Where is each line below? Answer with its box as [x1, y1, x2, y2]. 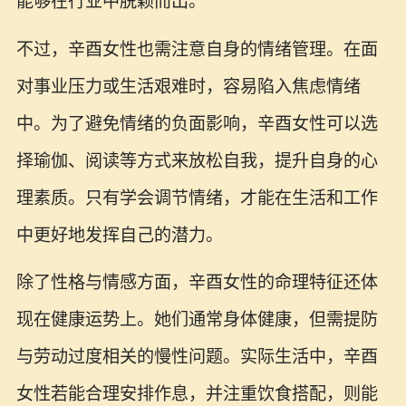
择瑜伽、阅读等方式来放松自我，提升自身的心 [15, 150, 378, 170]
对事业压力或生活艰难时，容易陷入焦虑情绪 [15, 76, 361, 96]
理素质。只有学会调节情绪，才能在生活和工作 [15, 188, 378, 208]
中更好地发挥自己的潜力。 [15, 225, 223, 245]
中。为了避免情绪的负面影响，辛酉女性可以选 [15, 113, 378, 133]
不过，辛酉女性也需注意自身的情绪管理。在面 [15, 39, 378, 59]
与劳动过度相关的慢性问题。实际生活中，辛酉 [15, 347, 378, 367]
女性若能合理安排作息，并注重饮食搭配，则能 [15, 384, 378, 404]
